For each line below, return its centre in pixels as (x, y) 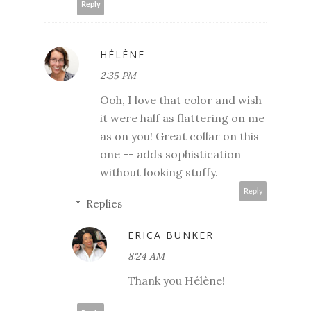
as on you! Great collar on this (179, 136)
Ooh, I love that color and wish (181, 100)
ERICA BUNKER (171, 235)
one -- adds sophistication (170, 154)
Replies (104, 203)
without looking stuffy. (159, 172)
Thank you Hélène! (176, 280)
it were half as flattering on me (182, 118)
